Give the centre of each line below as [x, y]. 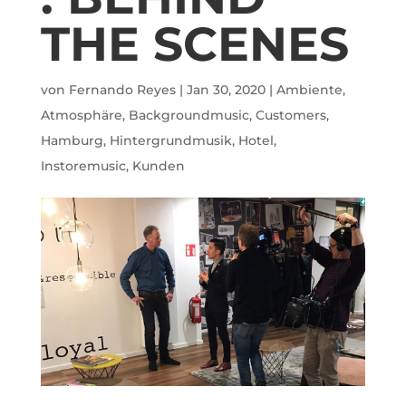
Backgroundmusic [188, 115]
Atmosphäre [81, 115]
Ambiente [309, 90]
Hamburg [72, 140]
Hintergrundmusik [170, 140]
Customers [290, 115]
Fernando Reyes [122, 90]
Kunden [158, 166]
